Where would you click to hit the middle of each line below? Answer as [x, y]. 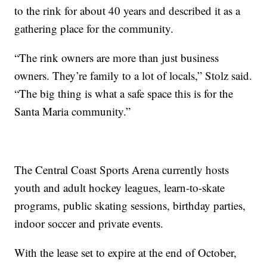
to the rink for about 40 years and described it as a [128, 10]
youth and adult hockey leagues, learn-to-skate [120, 187]
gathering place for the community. [94, 28]
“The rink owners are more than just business [117, 57]
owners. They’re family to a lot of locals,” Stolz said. [133, 75]
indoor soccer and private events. [89, 223]
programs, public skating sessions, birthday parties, [130, 205]
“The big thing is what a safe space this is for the [124, 93]
